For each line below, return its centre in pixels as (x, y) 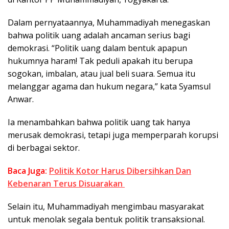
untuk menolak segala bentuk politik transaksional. (106, 220)
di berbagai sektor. (44, 148)
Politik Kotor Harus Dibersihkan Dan (120, 171)
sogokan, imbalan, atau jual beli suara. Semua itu (101, 74)
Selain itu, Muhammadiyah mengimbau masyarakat (106, 207)
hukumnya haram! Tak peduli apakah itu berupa (100, 61)
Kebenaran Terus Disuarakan (66, 184)
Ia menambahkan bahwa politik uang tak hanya (99, 122)
